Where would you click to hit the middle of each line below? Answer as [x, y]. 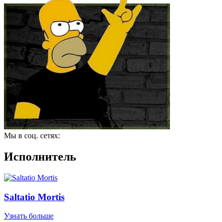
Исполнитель [40, 156]
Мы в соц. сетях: [32, 136]
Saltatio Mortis [34, 197]
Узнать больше [29, 216]
